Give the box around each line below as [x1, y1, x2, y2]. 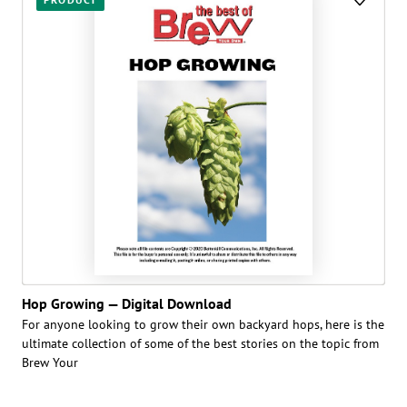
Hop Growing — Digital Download [22, 293, 232, 313]
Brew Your [22, 353, 78, 371]
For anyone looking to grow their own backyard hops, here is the [22, 315, 384, 333]
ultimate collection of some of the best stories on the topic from [22, 334, 379, 352]
